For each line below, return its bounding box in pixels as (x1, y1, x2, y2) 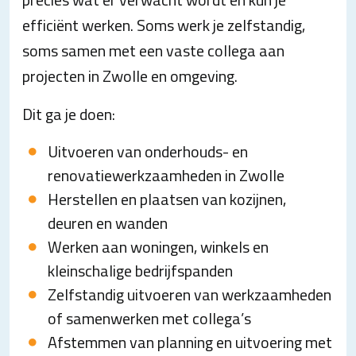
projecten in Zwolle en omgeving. (22, 64, 238, 88)
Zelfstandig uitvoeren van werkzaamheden (48, 282, 331, 307)
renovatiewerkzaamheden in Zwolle (48, 163, 284, 188)
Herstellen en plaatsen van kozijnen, (48, 187, 286, 211)
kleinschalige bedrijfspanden (48, 258, 233, 283)
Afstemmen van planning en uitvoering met (48, 330, 332, 354)
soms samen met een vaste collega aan (22, 38, 284, 63)
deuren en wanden (48, 211, 168, 235)
